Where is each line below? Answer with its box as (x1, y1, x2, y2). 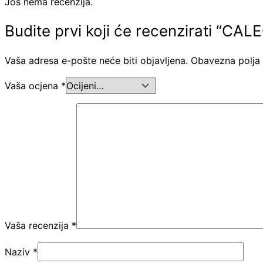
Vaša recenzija (5, 220, 72, 232)
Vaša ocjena (5, 80, 61, 92)
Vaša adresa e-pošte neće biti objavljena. (5, 55, 188, 67)
